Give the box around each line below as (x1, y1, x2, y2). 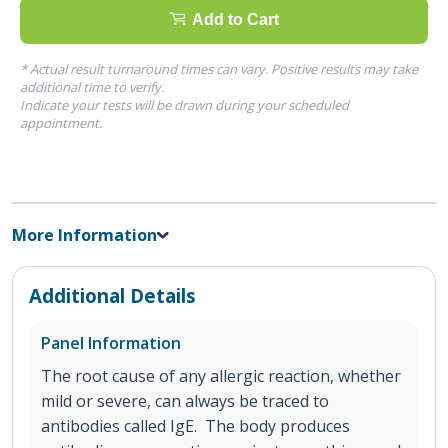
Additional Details (29, 282, 196, 308)
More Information (12, 223, 157, 246)
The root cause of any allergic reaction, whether (41, 364, 401, 387)
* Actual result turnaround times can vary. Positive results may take (20, 59, 418, 78)
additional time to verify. (20, 77, 164, 96)
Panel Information (41, 331, 181, 354)
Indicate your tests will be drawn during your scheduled (20, 95, 349, 114)
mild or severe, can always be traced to (41, 389, 329, 412)
